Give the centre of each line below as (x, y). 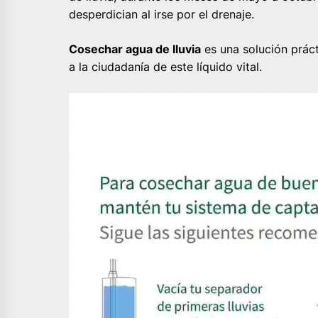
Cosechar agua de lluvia (135, 49)
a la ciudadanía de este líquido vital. (165, 66)
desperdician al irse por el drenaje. (161, 14)
